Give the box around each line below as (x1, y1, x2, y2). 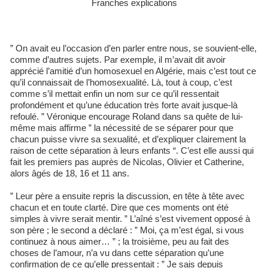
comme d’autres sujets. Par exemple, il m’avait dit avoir (10, 54, 226, 65)
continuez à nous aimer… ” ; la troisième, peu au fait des (10, 236, 229, 246)
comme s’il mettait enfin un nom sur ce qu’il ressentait (10, 89, 219, 99)
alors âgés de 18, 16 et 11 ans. (10, 168, 129, 178)
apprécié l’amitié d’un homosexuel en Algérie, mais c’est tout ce (10, 66, 256, 76)
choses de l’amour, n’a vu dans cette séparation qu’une (10, 248, 224, 258)
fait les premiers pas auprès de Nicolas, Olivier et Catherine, (10, 157, 244, 167)
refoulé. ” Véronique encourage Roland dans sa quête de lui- (10, 111, 243, 121)
